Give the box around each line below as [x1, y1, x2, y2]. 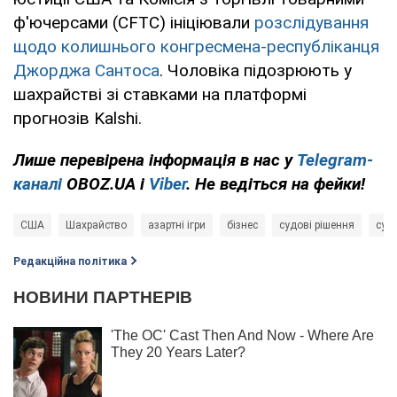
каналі [13, 173, 62, 194]
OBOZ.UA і [62, 173, 149, 194]
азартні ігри [148, 218, 206, 231]
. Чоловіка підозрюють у [160, 59, 352, 81]
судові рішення [279, 218, 354, 231]
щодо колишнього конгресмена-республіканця [13, 35, 379, 57]
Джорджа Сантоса [13, 59, 160, 81]
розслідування [254, 12, 369, 33]
